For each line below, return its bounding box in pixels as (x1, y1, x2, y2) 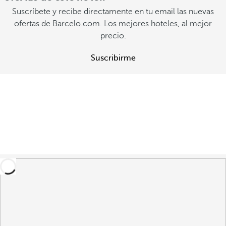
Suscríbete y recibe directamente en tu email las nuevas (12, 7, 214, 16)
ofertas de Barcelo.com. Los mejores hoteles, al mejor (14, 19, 212, 28)
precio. (100, 31, 126, 40)
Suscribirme (90, 53, 136, 63)
